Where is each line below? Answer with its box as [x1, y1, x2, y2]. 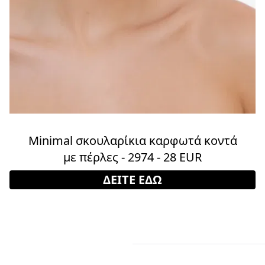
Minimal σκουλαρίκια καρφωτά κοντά [28, 132, 237, 148]
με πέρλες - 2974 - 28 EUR [63, 148, 202, 165]
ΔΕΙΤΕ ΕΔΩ [103, 171, 162, 188]
